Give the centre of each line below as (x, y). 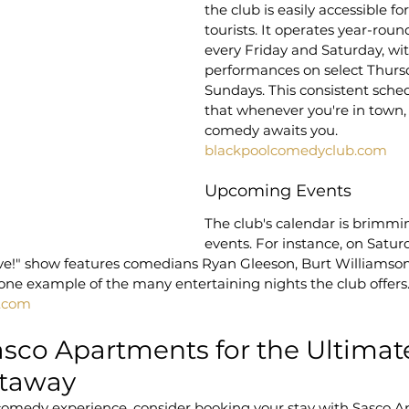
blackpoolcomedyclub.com (296, 150)
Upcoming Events (278, 191)
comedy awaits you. (271, 130)
